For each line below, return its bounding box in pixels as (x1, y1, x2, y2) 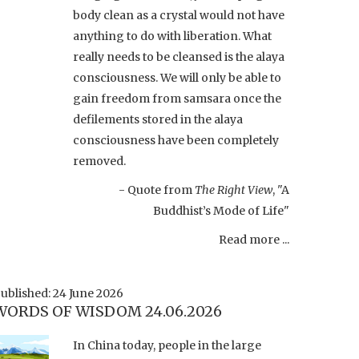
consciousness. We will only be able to (73, 70, 281, 85)
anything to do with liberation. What (73, 28, 272, 43)
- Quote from (119, 182, 195, 197)
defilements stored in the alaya (73, 111, 243, 127)
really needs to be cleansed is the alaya (73, 49, 284, 64)
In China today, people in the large (73, 337, 261, 353)
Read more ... (219, 232, 289, 247)
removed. (73, 153, 126, 168)
